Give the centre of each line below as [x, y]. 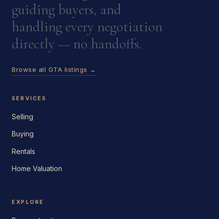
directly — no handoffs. [77, 44]
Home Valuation [37, 168]
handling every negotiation [87, 26]
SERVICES [29, 99]
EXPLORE [28, 202]
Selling [22, 117]
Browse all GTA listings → [54, 70]
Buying [23, 134]
